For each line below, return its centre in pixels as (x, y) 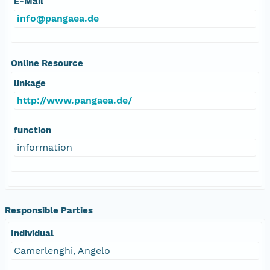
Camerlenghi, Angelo (62, 250)
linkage (30, 83)
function (33, 130)
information (45, 147)
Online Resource (47, 63)
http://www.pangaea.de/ (74, 100)
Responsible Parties (49, 210)
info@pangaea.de (58, 18)
